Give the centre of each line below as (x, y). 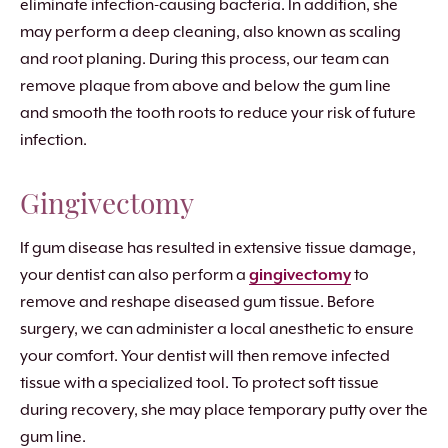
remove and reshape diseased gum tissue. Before (197, 301)
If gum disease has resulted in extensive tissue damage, (218, 247)
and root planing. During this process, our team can (204, 58)
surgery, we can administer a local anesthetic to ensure (217, 328)
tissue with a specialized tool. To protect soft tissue (199, 382)
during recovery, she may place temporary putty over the (224, 409)
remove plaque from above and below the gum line (205, 85)
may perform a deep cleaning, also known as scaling (210, 31)
